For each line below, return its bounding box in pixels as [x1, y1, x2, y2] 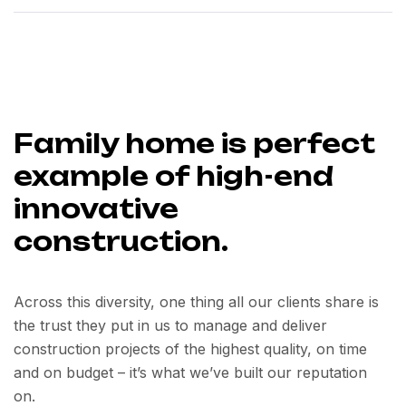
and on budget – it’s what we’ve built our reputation [14, 363, 367, 382]
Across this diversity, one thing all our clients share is [14, 293, 379, 311]
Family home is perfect [14, 128, 375, 159]
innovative [14, 193, 179, 225]
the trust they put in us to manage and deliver [14, 316, 327, 334]
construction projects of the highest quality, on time [14, 340, 367, 358]
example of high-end [14, 160, 333, 192]
